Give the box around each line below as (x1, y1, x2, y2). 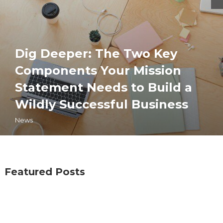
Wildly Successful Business (15, 97, 188, 111)
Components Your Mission (15, 63, 181, 78)
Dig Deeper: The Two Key (15, 46, 177, 61)
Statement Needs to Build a (15, 80, 192, 95)
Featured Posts (4, 165, 86, 178)
